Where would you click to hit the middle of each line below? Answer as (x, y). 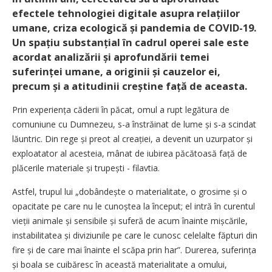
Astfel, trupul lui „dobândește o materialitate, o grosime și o (130, 192)
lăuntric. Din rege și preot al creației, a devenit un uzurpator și (132, 139)
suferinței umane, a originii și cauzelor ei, (116, 72)
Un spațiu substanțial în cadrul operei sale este (131, 43)
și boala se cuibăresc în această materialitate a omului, (120, 265)
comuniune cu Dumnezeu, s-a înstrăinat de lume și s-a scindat (134, 124)
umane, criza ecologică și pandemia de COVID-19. (134, 28)
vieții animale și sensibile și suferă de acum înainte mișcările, (130, 221)
